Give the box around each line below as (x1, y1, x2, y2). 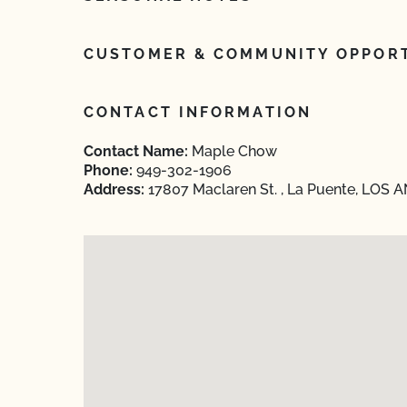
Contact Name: (84, 143, 188, 160)
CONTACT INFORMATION (84, 104, 312, 121)
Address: (84, 181, 144, 198)
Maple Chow (188, 143, 277, 160)
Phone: (84, 162, 133, 179)
